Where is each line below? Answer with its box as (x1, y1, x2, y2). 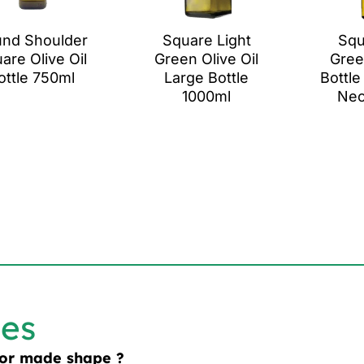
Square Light (162, 31, 251, 49)
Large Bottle (164, 68, 249, 86)
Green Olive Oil (154, 50, 258, 67)
